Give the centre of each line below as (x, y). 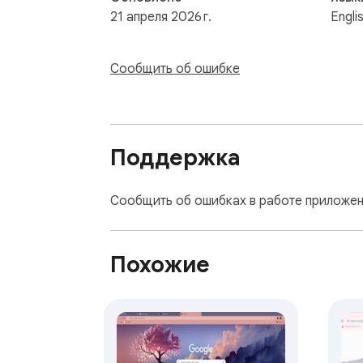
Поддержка (175, 158)
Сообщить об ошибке (175, 68)
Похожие (160, 265)
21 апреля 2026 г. (161, 17)
